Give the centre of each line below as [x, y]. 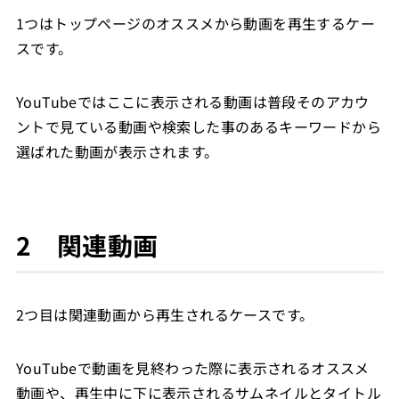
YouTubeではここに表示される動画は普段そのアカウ [192, 101]
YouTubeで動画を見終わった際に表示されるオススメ [192, 367]
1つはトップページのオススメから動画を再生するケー [195, 23]
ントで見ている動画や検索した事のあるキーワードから [198, 126]
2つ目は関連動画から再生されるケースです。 [165, 314]
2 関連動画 [87, 244]
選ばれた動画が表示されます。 [117, 151]
